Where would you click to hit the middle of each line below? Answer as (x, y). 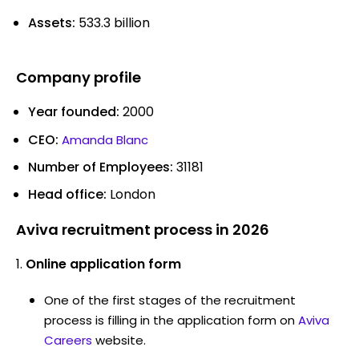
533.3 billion (113, 22)
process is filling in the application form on (169, 320)
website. (121, 340)
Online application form (103, 264)
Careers (68, 340)
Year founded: (74, 111)
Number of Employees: (102, 167)
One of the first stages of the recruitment (170, 300)
